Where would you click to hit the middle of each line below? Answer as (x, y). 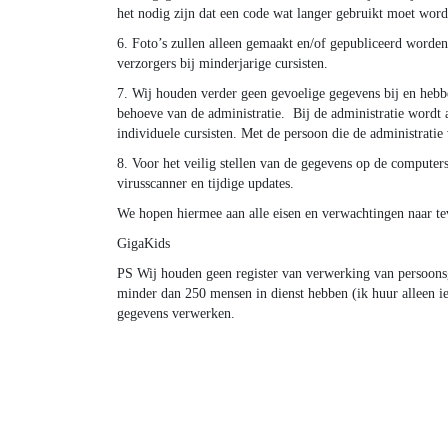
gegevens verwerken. (176, 313)
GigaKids (143, 243)
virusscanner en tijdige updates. (205, 183)
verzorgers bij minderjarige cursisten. (222, 63)
